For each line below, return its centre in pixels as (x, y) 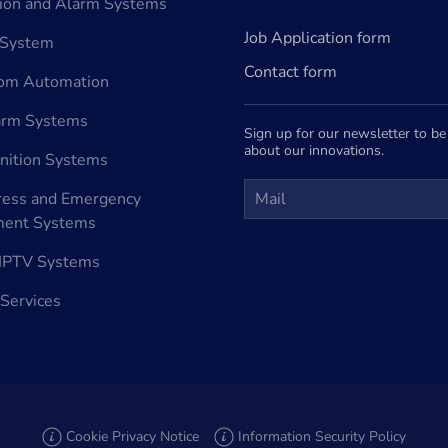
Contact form (290, 72)
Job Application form (317, 38)
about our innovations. (314, 150)
